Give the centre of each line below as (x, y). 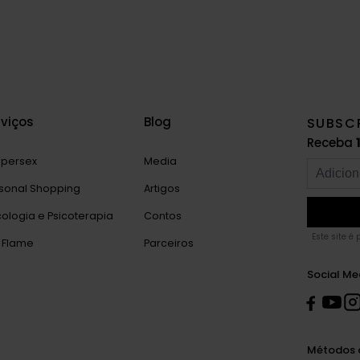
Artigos (162, 188)
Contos (163, 215)
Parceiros (169, 243)
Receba (331, 142)
